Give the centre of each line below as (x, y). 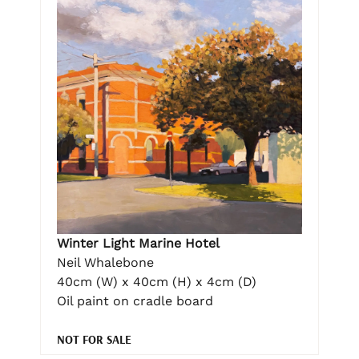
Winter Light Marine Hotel (138, 243)
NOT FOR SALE (94, 339)
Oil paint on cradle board (135, 301)
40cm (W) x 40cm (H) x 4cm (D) (157, 281)
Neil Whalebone (105, 262)
